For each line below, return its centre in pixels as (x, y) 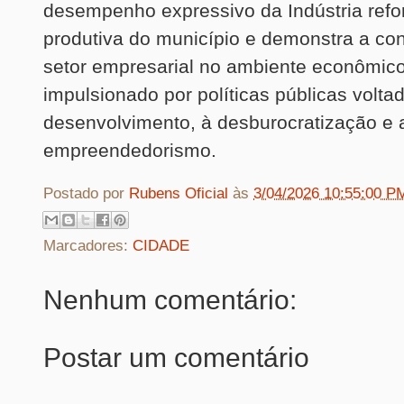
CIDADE (161, 245)
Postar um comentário (176, 357)
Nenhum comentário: (170, 299)
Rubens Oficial (181, 193)
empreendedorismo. (130, 150)
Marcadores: (88, 245)
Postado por (86, 193)
